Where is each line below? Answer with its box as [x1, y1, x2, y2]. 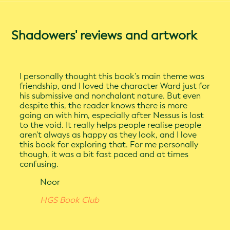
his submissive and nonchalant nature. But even [20, 91, 201, 101]
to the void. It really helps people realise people [20, 120, 202, 130]
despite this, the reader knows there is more [20, 101, 188, 111]
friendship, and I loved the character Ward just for [20, 81, 210, 91]
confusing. [20, 159, 59, 169]
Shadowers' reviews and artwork [11, 28, 198, 43]
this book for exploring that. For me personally [20, 140, 199, 150]
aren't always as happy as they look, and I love [20, 130, 197, 140]
